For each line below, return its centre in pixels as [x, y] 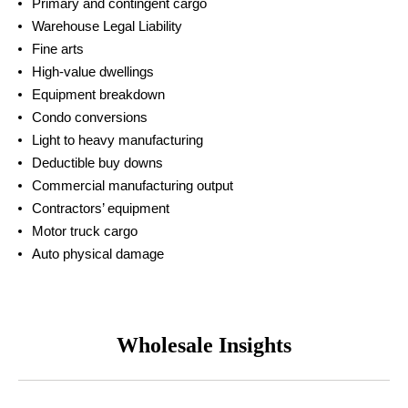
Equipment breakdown [98, 94]
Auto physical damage [98, 253]
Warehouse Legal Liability [107, 25]
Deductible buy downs [97, 162]
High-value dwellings [93, 71]
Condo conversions [90, 117]
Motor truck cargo [85, 230]
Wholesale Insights [204, 345]
